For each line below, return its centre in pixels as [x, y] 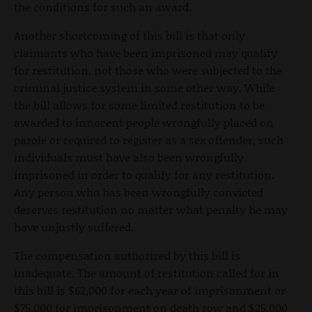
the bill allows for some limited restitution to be [139, 104]
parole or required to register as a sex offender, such [149, 139]
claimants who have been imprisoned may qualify [146, 52]
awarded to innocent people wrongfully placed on [144, 122]
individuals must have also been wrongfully [129, 157]
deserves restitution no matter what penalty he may [151, 209]
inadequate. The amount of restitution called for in [147, 272]
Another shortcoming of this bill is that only [130, 35]
